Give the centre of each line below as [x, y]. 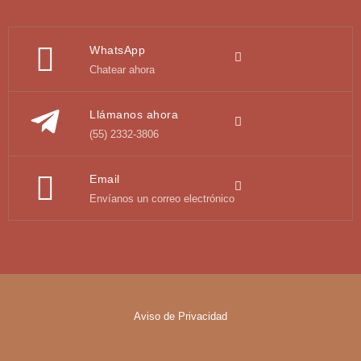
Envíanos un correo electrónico [162, 199]
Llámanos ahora [134, 114]
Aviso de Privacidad [180, 316]
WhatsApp [117, 50]
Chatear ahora [122, 70]
